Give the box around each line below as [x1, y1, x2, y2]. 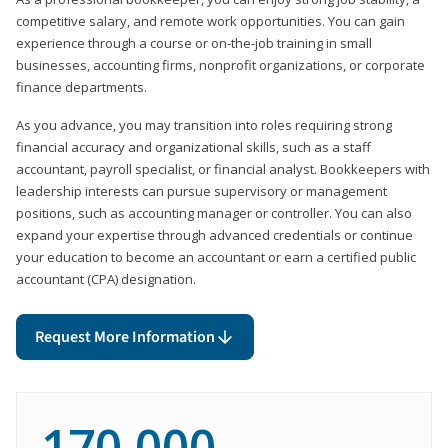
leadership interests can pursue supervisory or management [16, 181, 387, 200]
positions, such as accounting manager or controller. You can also [16, 203, 412, 222]
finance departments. [16, 77, 150, 96]
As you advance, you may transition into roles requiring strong [16, 115, 392, 134]
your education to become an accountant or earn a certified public [16, 247, 416, 266]
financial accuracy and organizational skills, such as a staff [16, 137, 371, 156]
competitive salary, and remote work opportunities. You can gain [16, 11, 405, 30]
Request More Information [35, 325, 215, 348]
